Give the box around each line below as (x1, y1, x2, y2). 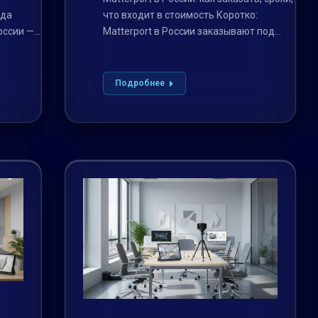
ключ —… (102, 42, 143, 54)
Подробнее (114, 78, 165, 89)
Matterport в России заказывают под (102, 26, 275, 38)
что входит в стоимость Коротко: (102, 9, 258, 21)
